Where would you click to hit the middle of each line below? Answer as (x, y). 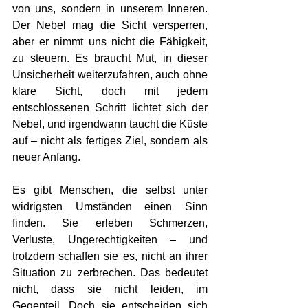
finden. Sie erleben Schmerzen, (110, 223)
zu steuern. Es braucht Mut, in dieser (110, 58)
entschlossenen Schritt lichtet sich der (110, 108)
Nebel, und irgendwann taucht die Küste (110, 124)
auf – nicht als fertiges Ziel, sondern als (110, 141)
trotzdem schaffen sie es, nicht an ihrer (110, 256)
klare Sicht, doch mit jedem (110, 91)
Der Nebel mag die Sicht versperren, (110, 25)
